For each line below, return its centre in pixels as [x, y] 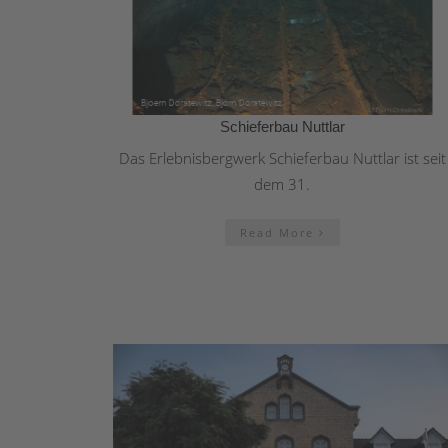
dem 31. [282, 183]
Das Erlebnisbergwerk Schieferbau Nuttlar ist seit [282, 157]
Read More [279, 232]
